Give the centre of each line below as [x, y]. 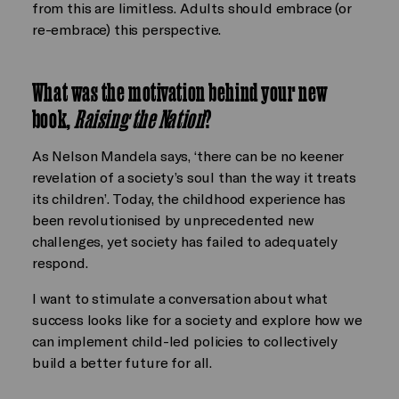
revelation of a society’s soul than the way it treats [194, 177]
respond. [60, 263]
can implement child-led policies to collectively [185, 341]
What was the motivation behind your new [180, 93]
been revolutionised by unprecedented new [173, 220]
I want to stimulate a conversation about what [179, 298]
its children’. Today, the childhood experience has [188, 199]
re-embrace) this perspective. [126, 28]
